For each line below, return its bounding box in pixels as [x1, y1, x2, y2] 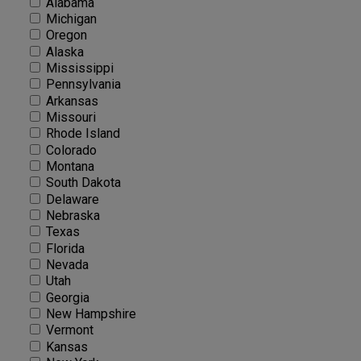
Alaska [43, 44, 84, 60]
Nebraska [43, 207, 100, 223]
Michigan [43, 10, 97, 27]
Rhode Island [43, 125, 120, 141]
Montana [43, 158, 94, 174]
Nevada [43, 256, 89, 272]
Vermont [43, 322, 93, 338]
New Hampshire [43, 305, 136, 322]
